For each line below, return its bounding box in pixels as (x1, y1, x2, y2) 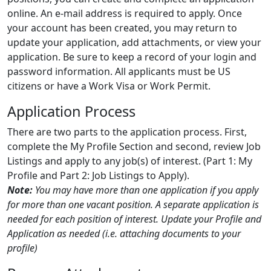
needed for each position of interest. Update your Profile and (7, 212, 261, 226)
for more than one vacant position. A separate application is (7, 197, 259, 211)
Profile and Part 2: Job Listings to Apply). (7, 168, 189, 182)
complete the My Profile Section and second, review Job (7, 139, 261, 153)
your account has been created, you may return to (7, 21, 237, 34)
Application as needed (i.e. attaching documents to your (7, 226, 241, 240)
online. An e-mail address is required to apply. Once (7, 6, 242, 20)
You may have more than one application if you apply (33, 183, 258, 197)
